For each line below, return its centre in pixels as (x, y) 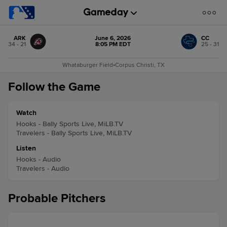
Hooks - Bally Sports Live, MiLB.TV (70, 124)
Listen (26, 148)
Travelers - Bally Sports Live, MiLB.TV (74, 133)
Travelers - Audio (43, 168)
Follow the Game (54, 87)
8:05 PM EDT (113, 44)
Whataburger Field (88, 65)
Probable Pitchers (57, 198)
